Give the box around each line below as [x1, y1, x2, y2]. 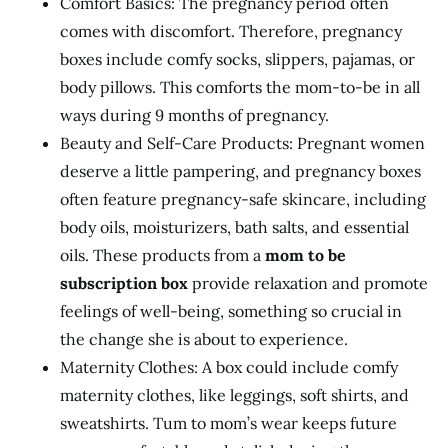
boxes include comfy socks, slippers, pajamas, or [60, 49, 415, 69]
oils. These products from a [60, 245, 265, 265]
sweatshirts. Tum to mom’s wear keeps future [60, 413, 397, 433]
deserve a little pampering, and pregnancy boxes [60, 161, 421, 181]
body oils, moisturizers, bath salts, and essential [60, 217, 409, 237]
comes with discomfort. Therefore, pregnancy [60, 21, 402, 41]
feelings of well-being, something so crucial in [60, 301, 402, 321]
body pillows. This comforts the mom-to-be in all [60, 77, 420, 97]
